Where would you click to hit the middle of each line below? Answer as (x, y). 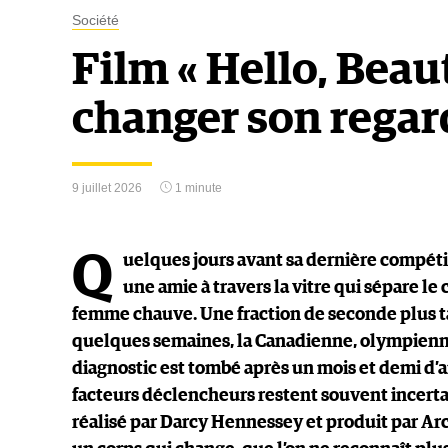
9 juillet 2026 (107, 188)
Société (95, 20)
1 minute (197, 188)
